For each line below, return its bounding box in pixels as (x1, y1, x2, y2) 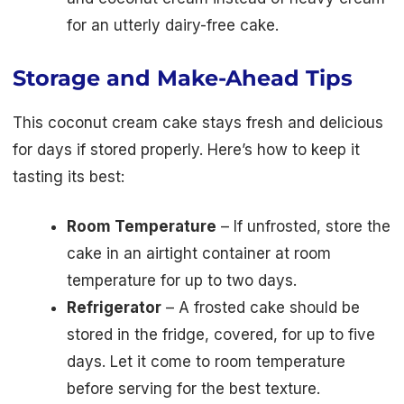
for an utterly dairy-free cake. (67, 15, 279, 34)
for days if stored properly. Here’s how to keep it (13, 140, 360, 159)
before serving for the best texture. (67, 380, 320, 399)
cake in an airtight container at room (67, 244, 331, 263)
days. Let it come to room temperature (67, 353, 345, 372)
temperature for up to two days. (67, 271, 297, 290)
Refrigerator (67, 298, 161, 317)
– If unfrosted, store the (216, 217, 390, 236)
